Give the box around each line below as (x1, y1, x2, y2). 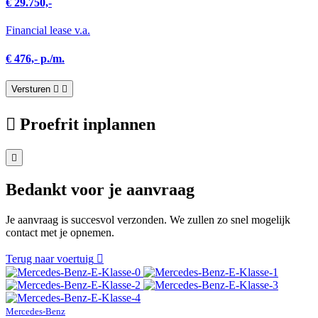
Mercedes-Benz (6, 305, 65, 317)
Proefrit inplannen (20, 114, 155, 133)
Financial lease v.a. (6, 24, 90, 37)
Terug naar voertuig (6, 252, 94, 265)
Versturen (11, 83, 50, 94)
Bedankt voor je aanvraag (6, 180, 194, 199)
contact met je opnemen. (6, 226, 114, 238)
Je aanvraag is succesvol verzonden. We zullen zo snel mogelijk (6, 213, 290, 226)
